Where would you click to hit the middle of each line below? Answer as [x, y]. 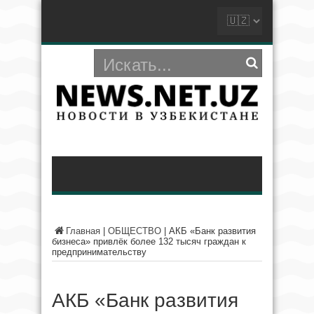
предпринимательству [99, 252]
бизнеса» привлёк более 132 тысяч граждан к [149, 241]
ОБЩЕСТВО [135, 231]
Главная [83, 231]
